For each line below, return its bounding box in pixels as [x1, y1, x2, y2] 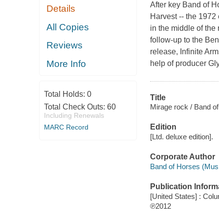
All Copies [46, 22, 89, 32]
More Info [46, 58, 87, 69]
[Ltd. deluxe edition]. [150, 132, 213, 141]
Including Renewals [44, 111, 104, 120]
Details [46, 3, 76, 14]
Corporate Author [150, 153, 215, 161]
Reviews [46, 40, 83, 51]
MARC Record [44, 123, 88, 131]
